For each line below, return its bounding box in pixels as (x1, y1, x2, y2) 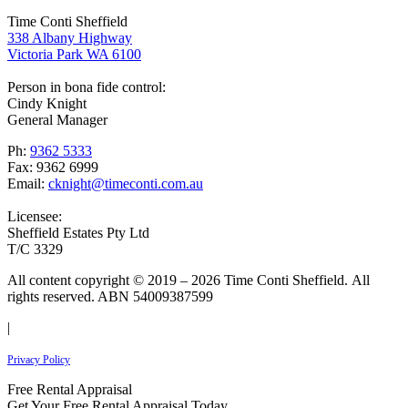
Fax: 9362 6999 (7, 158, 98, 175)
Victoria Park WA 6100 (7, 46, 141, 62)
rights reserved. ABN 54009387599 (7, 288, 213, 304)
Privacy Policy (7, 352, 70, 366)
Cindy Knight (7, 95, 87, 111)
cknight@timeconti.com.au (48, 175, 203, 191)
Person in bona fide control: (7, 78, 166, 95)
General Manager (7, 111, 107, 127)
